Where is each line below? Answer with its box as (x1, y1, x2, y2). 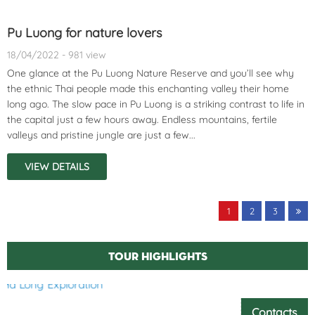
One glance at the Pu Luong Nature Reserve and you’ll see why (7, 66, 294, 79)
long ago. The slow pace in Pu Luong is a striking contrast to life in (7, 97, 304, 110)
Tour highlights (108, 247, 207, 263)
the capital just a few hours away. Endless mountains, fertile (7, 112, 277, 126)
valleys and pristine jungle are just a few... (7, 128, 195, 141)
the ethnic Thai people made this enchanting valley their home (7, 82, 289, 95)
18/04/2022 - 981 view (7, 48, 106, 61)
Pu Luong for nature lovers (7, 24, 162, 41)
